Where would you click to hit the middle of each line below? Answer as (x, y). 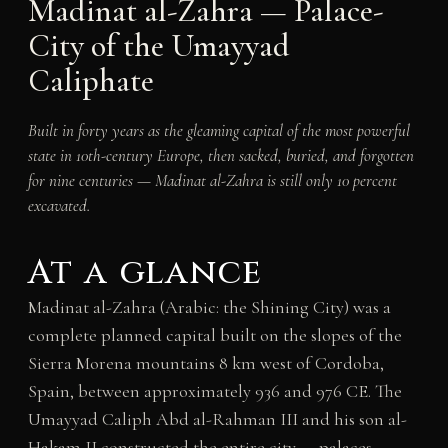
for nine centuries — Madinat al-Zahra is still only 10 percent (212, 181)
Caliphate (90, 81)
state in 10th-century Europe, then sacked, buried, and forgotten (220, 156)
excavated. (58, 206)
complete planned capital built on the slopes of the (214, 335)
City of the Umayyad (158, 46)
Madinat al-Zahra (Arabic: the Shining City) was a (209, 307)
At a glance (145, 273)
